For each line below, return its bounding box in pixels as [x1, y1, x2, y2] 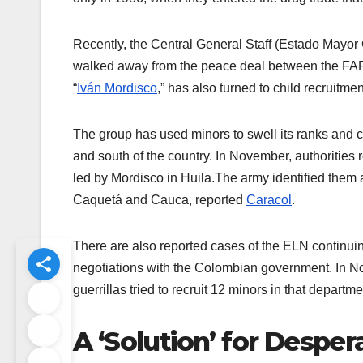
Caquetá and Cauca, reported [73, 193, 246, 207]
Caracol [246, 193, 292, 207]
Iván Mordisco [77, 81, 157, 96]
